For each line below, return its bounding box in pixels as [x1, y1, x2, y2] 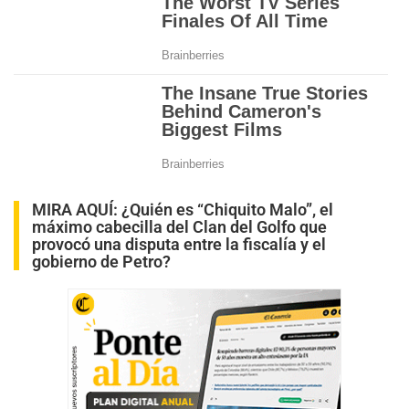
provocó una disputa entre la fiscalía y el [32, 234, 326, 254]
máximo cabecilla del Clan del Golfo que [32, 216, 327, 236]
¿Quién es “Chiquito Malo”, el [121, 199, 333, 219]
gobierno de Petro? [32, 251, 171, 271]
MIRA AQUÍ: [32, 199, 121, 219]
